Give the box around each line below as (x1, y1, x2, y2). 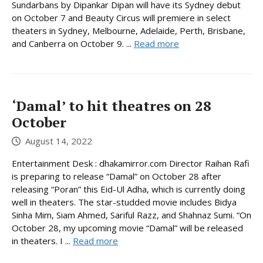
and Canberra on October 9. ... (12, 37, 134, 49)
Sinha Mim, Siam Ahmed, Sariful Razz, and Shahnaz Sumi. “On (12, 209, 251, 221)
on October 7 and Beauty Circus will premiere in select (12, 11, 231, 23)
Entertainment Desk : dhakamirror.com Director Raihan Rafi (12, 157, 249, 170)
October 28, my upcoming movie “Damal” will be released (12, 222, 243, 234)
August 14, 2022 (25, 135, 92, 147)
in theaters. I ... (12, 235, 73, 247)
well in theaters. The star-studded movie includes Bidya (12, 196, 237, 208)
